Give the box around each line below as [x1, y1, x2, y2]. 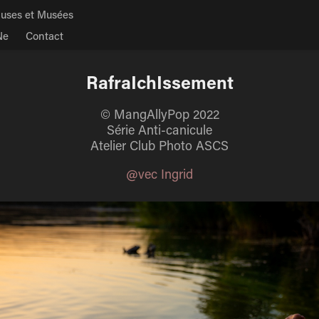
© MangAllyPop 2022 [100, 105, 219, 122]
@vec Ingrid [126, 165, 193, 182]
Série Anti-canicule [107, 121, 212, 138]
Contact [26, 28, 64, 43]
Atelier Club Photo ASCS [90, 137, 229, 154]
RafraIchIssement [85, 70, 234, 94]
